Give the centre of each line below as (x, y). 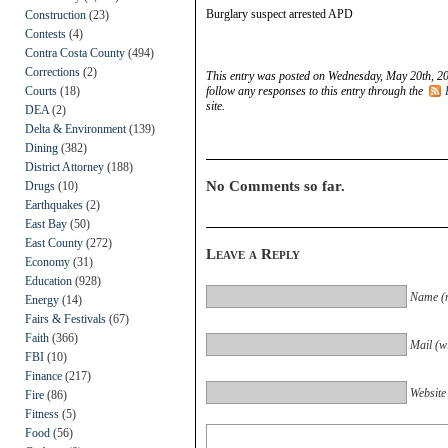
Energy (42, 299)
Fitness (42, 413)
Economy (47, 261)
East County (54, 242)
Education (48, 280)
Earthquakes (54, 204)
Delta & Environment (75, 128)
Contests (45, 33)
